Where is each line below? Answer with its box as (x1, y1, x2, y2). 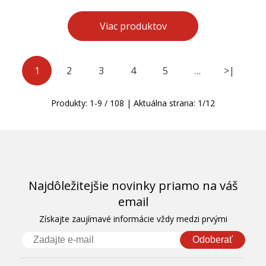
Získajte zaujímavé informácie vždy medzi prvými (39, 213, 227, 224)
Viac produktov (99, 19, 167, 33)
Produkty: (51, 97, 90, 109)
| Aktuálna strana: (124, 97, 198, 109)
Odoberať (192, 234, 233, 245)
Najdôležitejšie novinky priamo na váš (28, 177, 238, 194)
